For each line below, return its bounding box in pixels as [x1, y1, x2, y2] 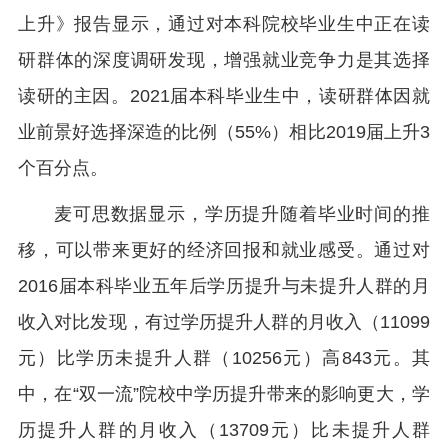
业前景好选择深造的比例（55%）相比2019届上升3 [18, 121, 430, 142]
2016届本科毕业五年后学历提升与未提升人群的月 [18, 275, 430, 296]
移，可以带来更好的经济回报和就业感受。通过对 [18, 239, 430, 260]
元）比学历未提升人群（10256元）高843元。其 [18, 347, 430, 368]
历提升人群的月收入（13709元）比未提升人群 [18, 419, 430, 440]
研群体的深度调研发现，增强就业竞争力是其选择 [18, 49, 430, 70]
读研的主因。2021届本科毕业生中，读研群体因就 [18, 85, 430, 106]
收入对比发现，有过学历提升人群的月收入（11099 [18, 311, 430, 332]
